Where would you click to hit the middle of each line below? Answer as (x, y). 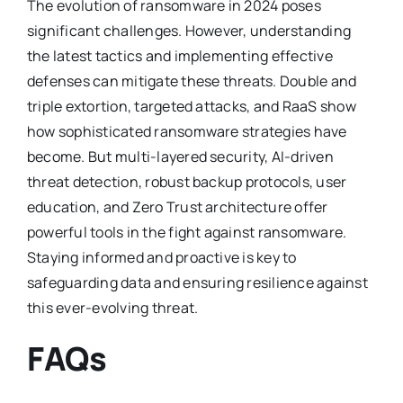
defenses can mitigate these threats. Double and (192, 81)
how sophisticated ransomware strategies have (187, 131)
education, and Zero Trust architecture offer (177, 206)
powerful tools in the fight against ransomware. (187, 232)
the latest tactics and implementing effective (179, 55)
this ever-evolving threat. (112, 307)
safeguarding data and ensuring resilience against (197, 282)
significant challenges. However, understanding (189, 30)
